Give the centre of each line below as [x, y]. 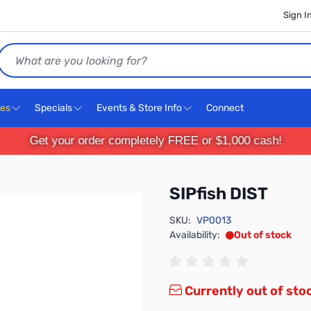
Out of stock [263, 235]
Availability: [195, 235]
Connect [226, 108]
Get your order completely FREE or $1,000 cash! [155, 141]
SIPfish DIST [219, 194]
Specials [53, 108]
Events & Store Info [139, 108]
